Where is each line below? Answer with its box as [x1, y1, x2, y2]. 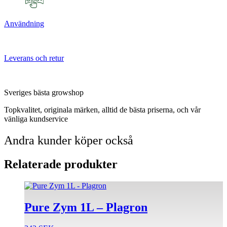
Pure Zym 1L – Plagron [24, 200, 147, 214]
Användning [4, 19, 44, 28]
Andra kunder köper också [4, 133, 133, 147]
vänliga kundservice [4, 114, 68, 123]
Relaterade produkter [4, 157, 118, 171]
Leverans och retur [4, 53, 64, 62]
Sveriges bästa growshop [4, 88, 84, 97]
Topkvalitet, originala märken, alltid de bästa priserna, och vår [4, 105, 201, 114]
